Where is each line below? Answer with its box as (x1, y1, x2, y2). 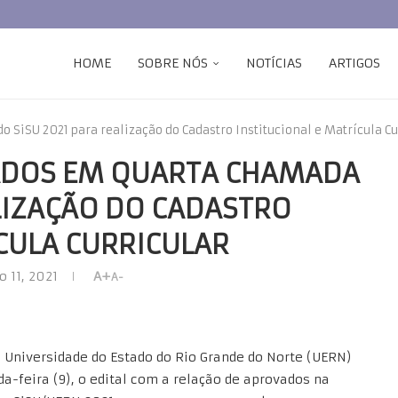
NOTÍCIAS (246, 55, 302, 71)
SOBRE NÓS (138, 55, 208, 71)
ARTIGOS (329, 55, 380, 71)
